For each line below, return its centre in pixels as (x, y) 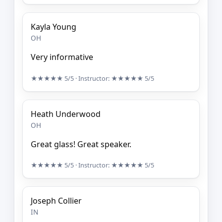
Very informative (62, 57)
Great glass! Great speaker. (81, 144)
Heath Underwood (66, 114)
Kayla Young (54, 27)
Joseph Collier (56, 201)
